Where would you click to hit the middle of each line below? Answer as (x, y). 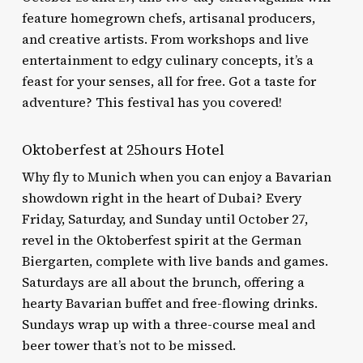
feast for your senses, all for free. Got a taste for (169, 81)
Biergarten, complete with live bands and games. (175, 261)
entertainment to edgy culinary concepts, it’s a (167, 60)
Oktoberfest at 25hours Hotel (123, 150)
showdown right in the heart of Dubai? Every (161, 198)
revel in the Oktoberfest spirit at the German (161, 240)
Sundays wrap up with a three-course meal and (168, 324)
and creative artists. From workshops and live (165, 39)
